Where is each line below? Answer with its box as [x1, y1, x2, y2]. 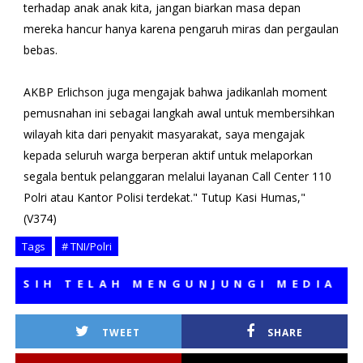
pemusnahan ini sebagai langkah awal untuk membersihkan [23, 105, 335, 121]
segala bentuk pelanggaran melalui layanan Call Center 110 [23, 168, 331, 184]
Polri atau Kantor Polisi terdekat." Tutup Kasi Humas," [23, 189, 305, 205]
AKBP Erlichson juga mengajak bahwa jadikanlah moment [23, 83, 327, 100]
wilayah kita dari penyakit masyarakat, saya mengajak [23, 126, 305, 142]
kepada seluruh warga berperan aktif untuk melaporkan [23, 147, 313, 163]
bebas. [23, 41, 58, 58]
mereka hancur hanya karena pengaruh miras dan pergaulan [23, 20, 339, 36]
